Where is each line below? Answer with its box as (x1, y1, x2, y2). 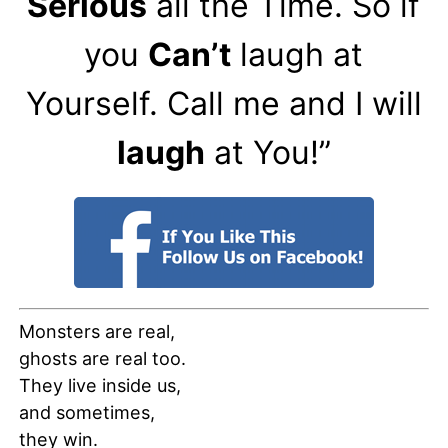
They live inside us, (18, 375, 181, 396)
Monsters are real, (18, 321, 175, 342)
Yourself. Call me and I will (25, 84, 422, 123)
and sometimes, (18, 402, 155, 423)
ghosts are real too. (18, 348, 186, 369)
